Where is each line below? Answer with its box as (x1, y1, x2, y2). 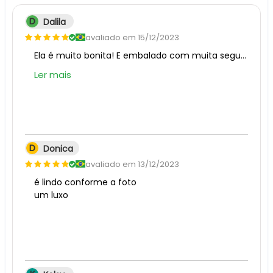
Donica (43, 142, 73, 155)
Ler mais (34, 68, 71, 81)
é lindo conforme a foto (34, 175, 136, 188)
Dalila (43, 15, 66, 28)
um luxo (34, 188, 68, 201)
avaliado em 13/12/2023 (85, 158, 179, 170)
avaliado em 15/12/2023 (85, 31, 179, 43)
